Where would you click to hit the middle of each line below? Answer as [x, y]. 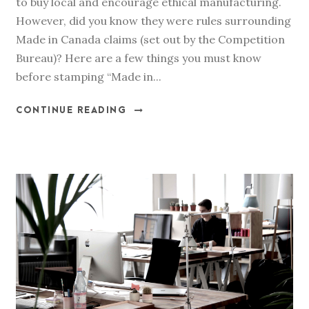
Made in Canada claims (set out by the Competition [150, 40]
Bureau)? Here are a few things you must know [139, 58]
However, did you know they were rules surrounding [153, 21]
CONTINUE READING [71, 111]
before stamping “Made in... [89, 77]
